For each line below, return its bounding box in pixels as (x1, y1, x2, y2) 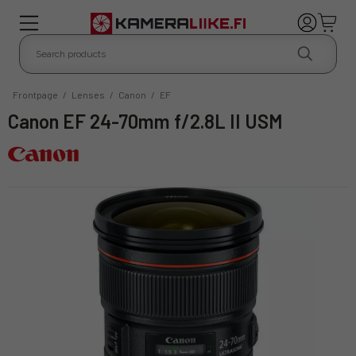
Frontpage (13, 88, 58, 100)
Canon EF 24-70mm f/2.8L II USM (19, 109, 283, 133)
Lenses (72, 88, 105, 100)
